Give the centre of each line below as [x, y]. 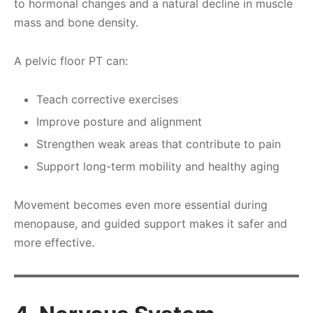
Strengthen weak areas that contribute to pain [158, 144]
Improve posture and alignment [119, 122]
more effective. [54, 243]
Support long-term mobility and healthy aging [158, 167]
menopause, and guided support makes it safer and [151, 224]
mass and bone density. [76, 23]
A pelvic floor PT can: [71, 61]
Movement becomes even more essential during [141, 205]
